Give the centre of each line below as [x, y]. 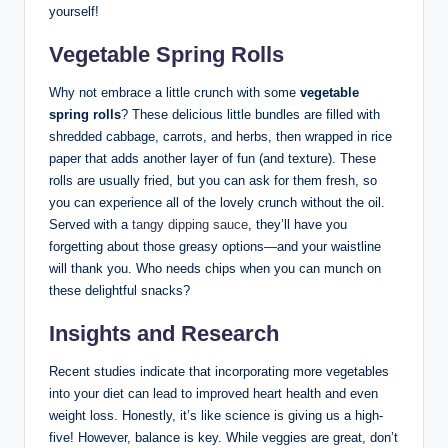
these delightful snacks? [119, 291]
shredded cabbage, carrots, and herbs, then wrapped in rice [220, 137]
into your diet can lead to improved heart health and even [213, 394]
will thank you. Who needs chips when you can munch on [215, 269]
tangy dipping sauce [190, 225]
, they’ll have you [297, 225]
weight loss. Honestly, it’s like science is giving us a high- [216, 416]
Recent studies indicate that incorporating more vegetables [219, 372]
